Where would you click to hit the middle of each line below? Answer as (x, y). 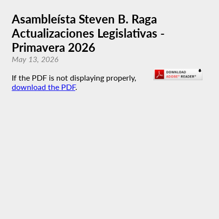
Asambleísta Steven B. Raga (84, 19)
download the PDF (44, 87)
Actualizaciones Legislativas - (88, 33)
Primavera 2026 (54, 47)
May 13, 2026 (35, 59)
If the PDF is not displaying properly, (74, 77)
